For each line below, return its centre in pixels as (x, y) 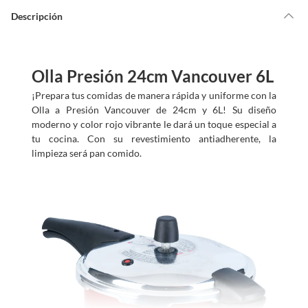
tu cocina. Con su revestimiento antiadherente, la (154, 139)
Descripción (37, 16)
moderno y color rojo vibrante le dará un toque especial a (154, 124)
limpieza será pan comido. (87, 153)
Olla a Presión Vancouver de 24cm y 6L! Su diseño (154, 110)
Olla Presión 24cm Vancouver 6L (153, 76)
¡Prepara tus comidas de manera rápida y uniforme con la (154, 95)
